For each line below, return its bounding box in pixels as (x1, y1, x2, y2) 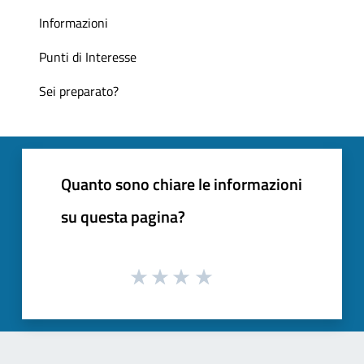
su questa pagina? (61, 203, 185, 229)
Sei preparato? (39, 80, 119, 101)
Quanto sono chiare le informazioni (61, 171, 302, 197)
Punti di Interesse (39, 46, 136, 67)
